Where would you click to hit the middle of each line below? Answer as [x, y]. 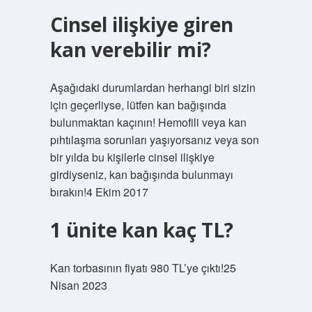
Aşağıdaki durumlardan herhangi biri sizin [153, 87]
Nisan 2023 [78, 285]
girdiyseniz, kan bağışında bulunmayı [141, 174]
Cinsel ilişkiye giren [141, 24]
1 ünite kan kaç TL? [141, 230]
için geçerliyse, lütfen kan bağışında [138, 105]
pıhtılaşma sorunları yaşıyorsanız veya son [154, 140]
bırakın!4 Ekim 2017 [99, 192]
